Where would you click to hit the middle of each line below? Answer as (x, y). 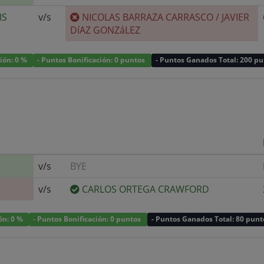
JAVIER (235, 17)
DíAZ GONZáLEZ (105, 30)
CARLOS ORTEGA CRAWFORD (146, 189)
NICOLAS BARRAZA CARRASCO (148, 17)
